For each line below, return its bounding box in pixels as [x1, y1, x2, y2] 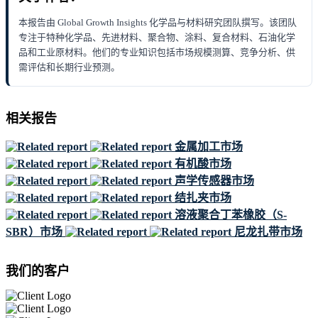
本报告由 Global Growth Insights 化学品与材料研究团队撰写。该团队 [18, 17, 297, 28]
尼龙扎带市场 [234, 226, 302, 238]
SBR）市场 [6, 226, 62, 238]
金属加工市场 [175, 141, 243, 153]
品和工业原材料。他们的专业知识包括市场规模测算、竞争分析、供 [18, 47, 295, 58]
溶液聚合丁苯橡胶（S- [175, 209, 287, 221]
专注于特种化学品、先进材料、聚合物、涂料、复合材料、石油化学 [18, 32, 295, 43]
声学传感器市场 [175, 175, 254, 187]
